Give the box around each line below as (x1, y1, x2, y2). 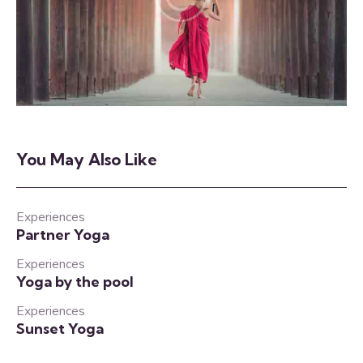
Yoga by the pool (16, 272, 134, 291)
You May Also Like (16, 149, 157, 169)
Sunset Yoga (16, 319, 104, 338)
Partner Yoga (16, 225, 109, 244)
